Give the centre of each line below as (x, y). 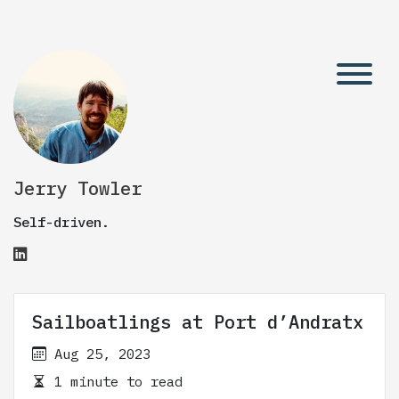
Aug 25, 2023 (102, 354)
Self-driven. (61, 222)
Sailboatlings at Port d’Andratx (198, 322)
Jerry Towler (77, 188)
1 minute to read (114, 381)
